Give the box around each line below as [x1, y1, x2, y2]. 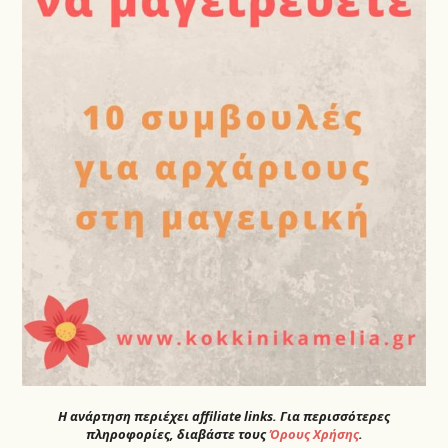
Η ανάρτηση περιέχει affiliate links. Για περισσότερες [58, 406, 390, 425]
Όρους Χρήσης [268, 424, 359, 443]
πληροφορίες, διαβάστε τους [85, 424, 269, 443]
